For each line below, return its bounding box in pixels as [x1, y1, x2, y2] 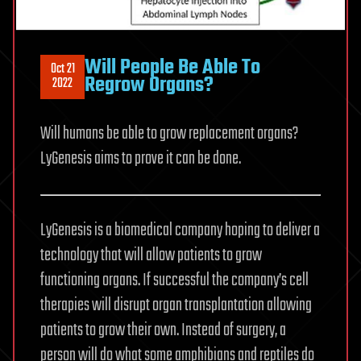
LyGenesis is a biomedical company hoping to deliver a [40, 216, 320, 244]
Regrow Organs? [85, 69, 214, 102]
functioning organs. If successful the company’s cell [40, 266, 309, 294]
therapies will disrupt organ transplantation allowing [40, 291, 312, 319]
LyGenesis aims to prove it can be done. [40, 144, 241, 172]
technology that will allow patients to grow [40, 241, 262, 269]
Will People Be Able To [85, 52, 260, 85]
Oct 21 [50, 59, 75, 81]
